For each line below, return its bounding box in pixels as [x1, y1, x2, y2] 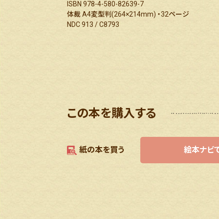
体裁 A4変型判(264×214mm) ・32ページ [67, 10, 189, 18]
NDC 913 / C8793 [67, 20, 119, 28]
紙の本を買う [79, 145, 124, 154]
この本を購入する [67, 106, 156, 120]
